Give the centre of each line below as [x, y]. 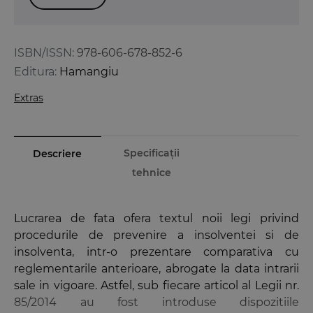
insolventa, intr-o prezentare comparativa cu [156, 252]
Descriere [58, 153]
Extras [29, 97]
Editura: [35, 71]
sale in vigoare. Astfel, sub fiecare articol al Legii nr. [156, 285]
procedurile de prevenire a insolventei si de [156, 235]
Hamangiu [89, 71]
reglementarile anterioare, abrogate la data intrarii [156, 268]
